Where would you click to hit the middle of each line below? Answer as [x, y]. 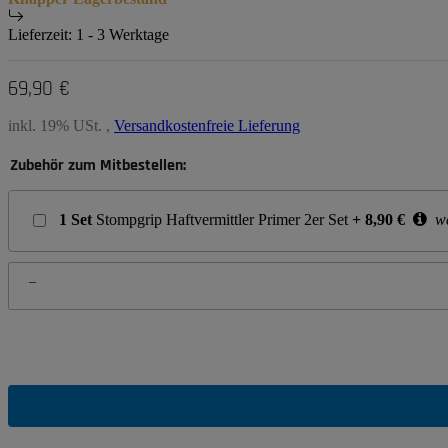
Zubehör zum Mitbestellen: [98, 166]
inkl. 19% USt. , [61, 126]
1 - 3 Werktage [122, 35]
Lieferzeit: [42, 35]
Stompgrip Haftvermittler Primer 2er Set [222, 220]
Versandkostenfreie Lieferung [207, 126]
